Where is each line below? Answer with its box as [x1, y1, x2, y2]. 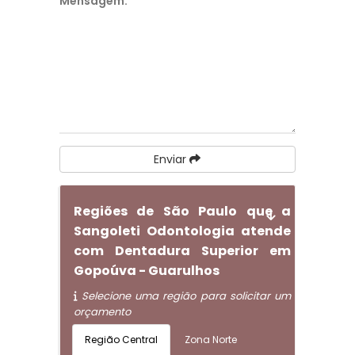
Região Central [84, 333, 158, 346]
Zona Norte [184, 333, 237, 346]
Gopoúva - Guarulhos [73, 261, 219, 280]
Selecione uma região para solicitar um [77, 288, 292, 303]
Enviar [154, 151, 190, 167]
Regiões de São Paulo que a [73, 202, 292, 220]
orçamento [73, 304, 131, 319]
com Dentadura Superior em [73, 242, 292, 260]
